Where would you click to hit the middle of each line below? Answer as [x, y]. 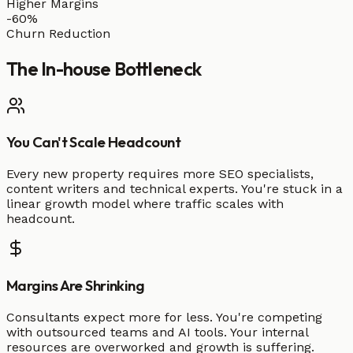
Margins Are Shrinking [76, 285]
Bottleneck [156, 68]
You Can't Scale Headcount [93, 142]
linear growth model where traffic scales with [145, 204]
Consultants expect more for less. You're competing [164, 317]
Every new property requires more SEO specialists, [160, 174]
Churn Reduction [58, 33]
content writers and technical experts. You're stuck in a [175, 189]
